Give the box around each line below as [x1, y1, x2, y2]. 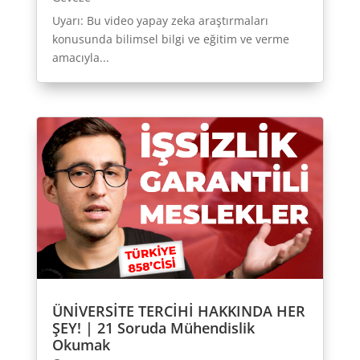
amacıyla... [51, 50, 109, 66]
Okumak [51, 335, 110, 355]
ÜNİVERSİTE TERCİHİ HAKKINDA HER [51, 301, 305, 321]
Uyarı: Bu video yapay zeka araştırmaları [51, 13, 268, 29]
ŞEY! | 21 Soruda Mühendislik [51, 318, 255, 338]
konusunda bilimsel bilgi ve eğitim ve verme [51, 31, 289, 47]
